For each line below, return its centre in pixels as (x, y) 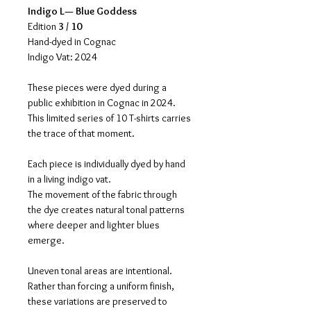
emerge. (46, 240)
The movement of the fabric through (103, 194)
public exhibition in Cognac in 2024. (102, 103)
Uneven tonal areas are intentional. (100, 271)
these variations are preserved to (99, 301)
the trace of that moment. (81, 133)
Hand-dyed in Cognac (72, 42)
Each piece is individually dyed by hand (108, 164)
